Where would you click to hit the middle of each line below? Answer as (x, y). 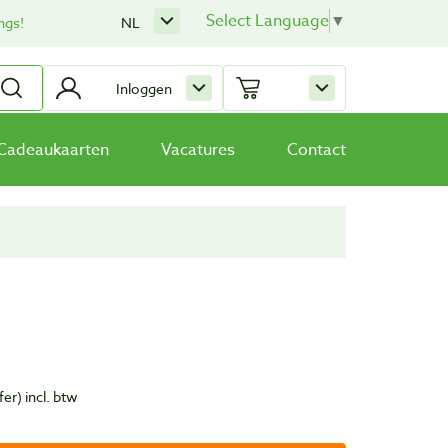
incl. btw (50, 397)
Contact (316, 149)
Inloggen (144, 88)
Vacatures (198, 149)
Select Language (267, 21)
